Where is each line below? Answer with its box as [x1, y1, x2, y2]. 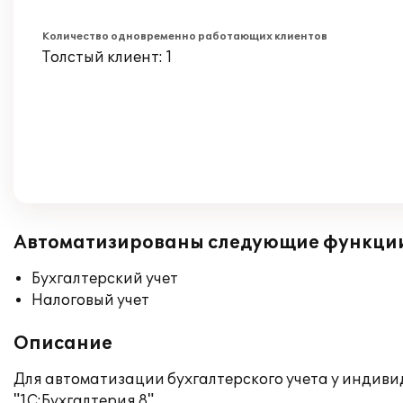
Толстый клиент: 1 [42, 49, 173, 67]
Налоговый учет [31, 291, 149, 309]
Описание [13, 333, 112, 354]
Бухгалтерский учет [31, 270, 178, 288]
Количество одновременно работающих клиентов [42, 31, 327, 42]
